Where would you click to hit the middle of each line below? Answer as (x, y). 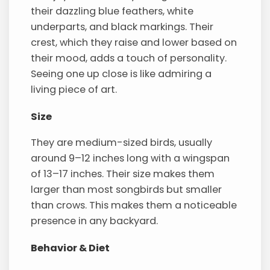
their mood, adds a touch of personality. (129, 58)
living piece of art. (74, 90)
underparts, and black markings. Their (122, 27)
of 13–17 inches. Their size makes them (123, 174)
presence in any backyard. (95, 221)
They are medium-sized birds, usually (122, 143)
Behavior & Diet (71, 248)
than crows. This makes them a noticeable (134, 206)
